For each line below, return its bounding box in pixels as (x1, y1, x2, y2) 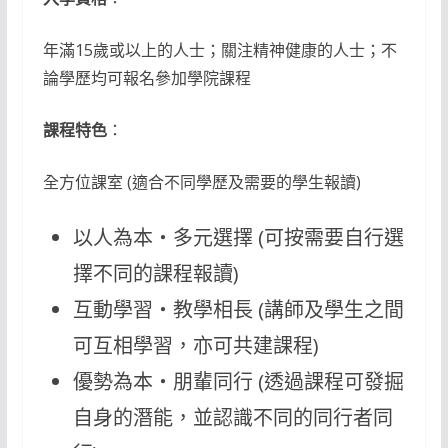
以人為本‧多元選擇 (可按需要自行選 (72, 224, 404, 252)
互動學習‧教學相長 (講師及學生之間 (72, 296, 404, 324)
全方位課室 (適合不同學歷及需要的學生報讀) (42, 171, 361, 194)
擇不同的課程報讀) (72, 260, 239, 288)
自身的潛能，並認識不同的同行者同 (72, 404, 393, 432)
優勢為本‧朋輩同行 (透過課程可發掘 (72, 368, 404, 396)
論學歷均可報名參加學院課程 (42, 67, 251, 90)
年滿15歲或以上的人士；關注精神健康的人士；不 (42, 39, 397, 62)
